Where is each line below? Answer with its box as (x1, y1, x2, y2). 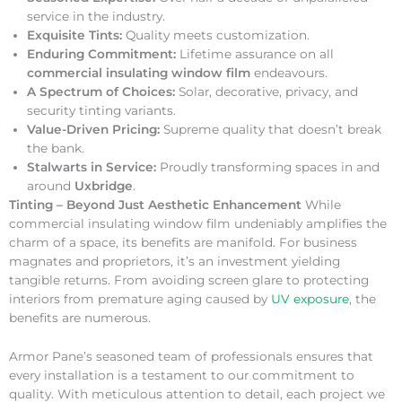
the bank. (27, 141, 84, 156)
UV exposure (271, 292, 349, 307)
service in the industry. (27, 9, 165, 24)
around (27, 179, 74, 194)
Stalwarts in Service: (27, 160, 156, 175)
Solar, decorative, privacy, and (175, 84, 358, 100)
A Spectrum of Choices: (27, 84, 175, 100)
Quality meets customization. (122, 28, 310, 43)
